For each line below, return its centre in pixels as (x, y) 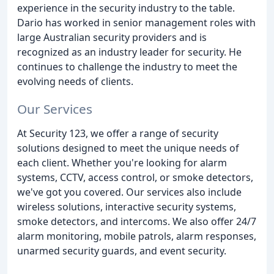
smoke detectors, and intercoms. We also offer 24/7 (137, 222)
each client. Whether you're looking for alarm (122, 163)
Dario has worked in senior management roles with (136, 23)
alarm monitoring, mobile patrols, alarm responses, (137, 236)
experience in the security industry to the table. (126, 8)
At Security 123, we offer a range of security (118, 134)
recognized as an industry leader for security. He (129, 52)
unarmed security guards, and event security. (122, 251)
